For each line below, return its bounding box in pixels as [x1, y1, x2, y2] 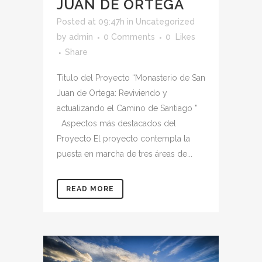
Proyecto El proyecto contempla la [57, 133, 190, 143]
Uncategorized [136, 16, 195, 26]
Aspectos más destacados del [57, 118, 176, 128]
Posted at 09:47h [57, 16, 125, 26]
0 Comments [104, 32, 155, 42]
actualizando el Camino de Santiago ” [57, 103, 202, 113]
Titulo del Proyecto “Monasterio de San [57, 73, 205, 82]
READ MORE [66, 184, 114, 193]
